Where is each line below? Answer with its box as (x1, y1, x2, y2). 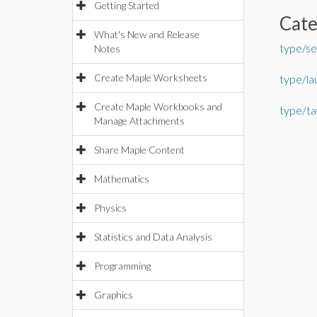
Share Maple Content (94, 144, 185, 156)
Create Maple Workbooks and (94, 100, 222, 113)
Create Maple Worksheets (94, 71, 207, 83)
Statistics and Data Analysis (94, 231, 212, 243)
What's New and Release (94, 28, 200, 40)
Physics (94, 202, 127, 214)
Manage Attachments (94, 115, 185, 127)
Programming (94, 260, 151, 272)
